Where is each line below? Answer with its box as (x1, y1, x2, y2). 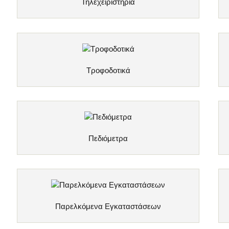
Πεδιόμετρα (88, 133, 128, 143)
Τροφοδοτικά (86, 65, 130, 75)
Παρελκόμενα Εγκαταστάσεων (55, 201, 162, 211)
